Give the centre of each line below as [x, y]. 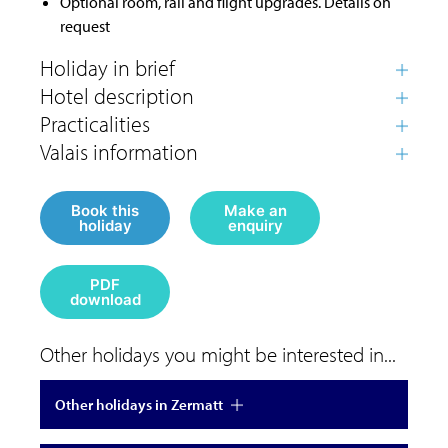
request [85, 25]
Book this [105, 210]
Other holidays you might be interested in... [218, 353]
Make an [255, 210]
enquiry [255, 225]
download [105, 299]
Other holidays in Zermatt [139, 404]
